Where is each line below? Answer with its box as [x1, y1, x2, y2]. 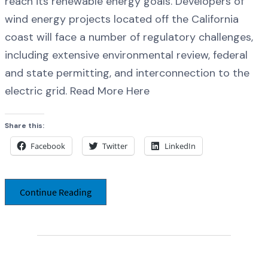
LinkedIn [165, 140, 196, 151]
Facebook [31, 140, 65, 151]
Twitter [102, 140, 127, 151]
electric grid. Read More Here [5, 83, 150, 98]
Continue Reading [20, 186, 92, 199]
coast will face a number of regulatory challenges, [5, 29, 253, 44]
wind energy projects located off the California [5, 11, 239, 26]
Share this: [5, 120, 44, 130]
